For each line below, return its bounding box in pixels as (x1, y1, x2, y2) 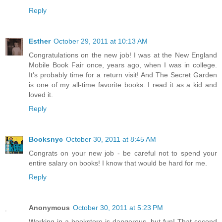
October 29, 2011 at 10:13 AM (54, 37, 148, 46)
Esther (29, 37, 51, 46)
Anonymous (29, 204, 70, 212)
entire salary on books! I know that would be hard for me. (29, 159, 207, 167)
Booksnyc (29, 135, 63, 144)
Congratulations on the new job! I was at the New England (29, 51, 217, 59)
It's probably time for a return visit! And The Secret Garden (29, 71, 217, 79)
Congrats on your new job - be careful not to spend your (29, 149, 217, 158)
